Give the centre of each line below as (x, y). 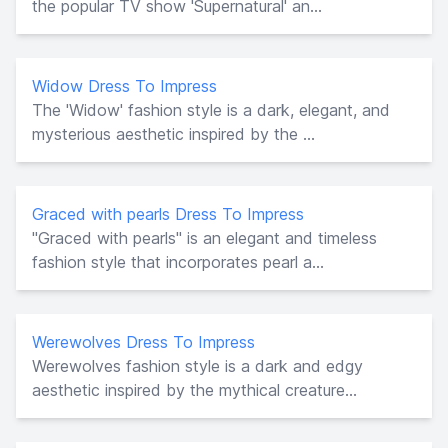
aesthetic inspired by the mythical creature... (194, 389)
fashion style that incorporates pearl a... (178, 261)
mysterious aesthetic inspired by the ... (173, 133)
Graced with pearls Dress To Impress (168, 213)
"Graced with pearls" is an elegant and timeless (204, 237)
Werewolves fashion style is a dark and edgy (197, 365)
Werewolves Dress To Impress (143, 341)
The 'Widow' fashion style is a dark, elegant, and (211, 109)
